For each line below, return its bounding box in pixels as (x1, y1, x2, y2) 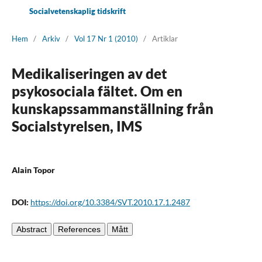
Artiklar (151, 33, 178, 43)
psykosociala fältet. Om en (11, 82, 182, 99)
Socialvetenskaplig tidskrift (29, 6, 126, 16)
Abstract (16, 224, 47, 234)
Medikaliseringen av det (11, 64, 167, 82)
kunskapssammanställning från (11, 99, 213, 117)
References (57, 224, 101, 234)
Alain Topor (11, 164, 55, 175)
